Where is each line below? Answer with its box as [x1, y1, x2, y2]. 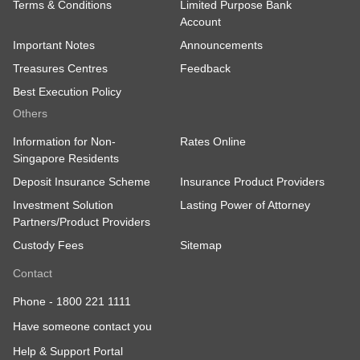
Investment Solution [13, 198, 113, 212]
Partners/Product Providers [13, 215, 150, 229]
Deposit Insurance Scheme [13, 175, 150, 189]
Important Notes [13, 39, 95, 52]
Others [13, 107, 47, 121]
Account [180, 15, 221, 29]
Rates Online [180, 135, 246, 149]
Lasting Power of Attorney [180, 198, 310, 212]
